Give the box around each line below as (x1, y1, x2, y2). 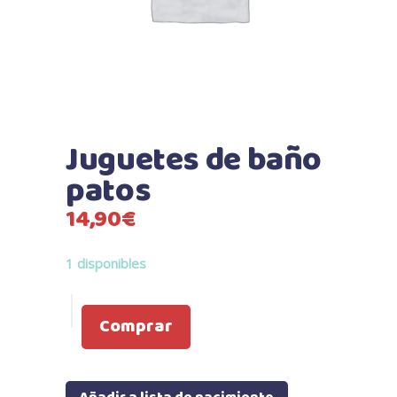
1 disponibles (66, 254, 146, 272)
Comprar (99, 313, 173, 340)
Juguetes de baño (66, 135, 323, 186)
